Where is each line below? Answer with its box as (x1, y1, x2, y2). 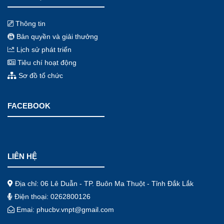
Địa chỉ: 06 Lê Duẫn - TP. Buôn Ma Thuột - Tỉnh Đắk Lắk (13, 179, 193, 187)
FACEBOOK (7, 101, 50, 110)
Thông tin (13, 19, 45, 27)
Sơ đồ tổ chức (16, 71, 63, 79)
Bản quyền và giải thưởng (14, 32, 98, 40)
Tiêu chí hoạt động (15, 58, 76, 66)
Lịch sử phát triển (14, 45, 71, 53)
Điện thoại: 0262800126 (12, 192, 90, 200)
